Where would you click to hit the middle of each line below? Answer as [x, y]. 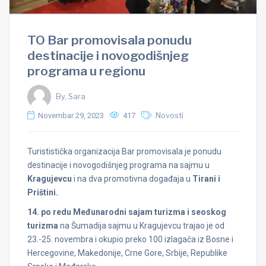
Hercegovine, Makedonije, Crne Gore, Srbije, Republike [127, 253]
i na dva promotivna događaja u [133, 179]
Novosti [170, 116]
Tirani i [206, 179]
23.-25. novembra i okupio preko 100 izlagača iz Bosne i [130, 240]
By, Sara [71, 97]
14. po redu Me [56, 212]
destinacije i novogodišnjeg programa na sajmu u [118, 165]
